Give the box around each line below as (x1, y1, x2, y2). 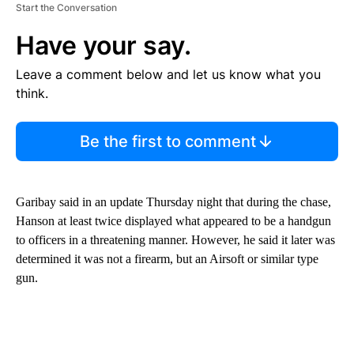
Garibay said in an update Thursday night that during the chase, (16, 195, 331, 209)
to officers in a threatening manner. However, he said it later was (16, 233, 335, 247)
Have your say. (16, 30, 191, 62)
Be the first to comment (79, 132, 256, 152)
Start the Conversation (16, 2, 117, 14)
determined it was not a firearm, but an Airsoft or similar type (16, 252, 318, 266)
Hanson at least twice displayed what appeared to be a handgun (16, 214, 331, 228)
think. (16, 85, 48, 102)
